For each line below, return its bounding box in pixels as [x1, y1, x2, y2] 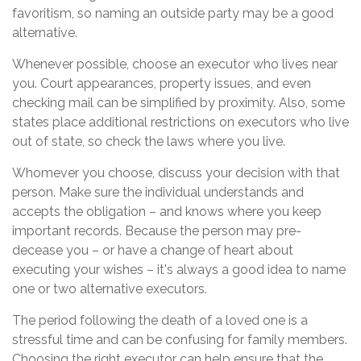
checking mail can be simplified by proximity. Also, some [12, 95, 345, 111]
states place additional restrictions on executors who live [12, 114, 349, 131]
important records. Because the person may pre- [12, 223, 301, 239]
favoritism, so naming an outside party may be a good [12, 6, 334, 22]
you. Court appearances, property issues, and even [12, 76, 311, 92]
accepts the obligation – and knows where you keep [12, 204, 322, 220]
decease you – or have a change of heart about [12, 243, 293, 259]
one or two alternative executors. [12, 281, 207, 297]
